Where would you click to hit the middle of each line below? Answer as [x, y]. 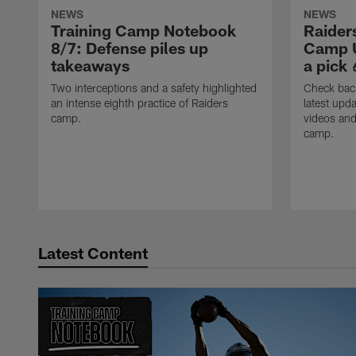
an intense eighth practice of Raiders [139, 103]
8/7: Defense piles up [130, 48]
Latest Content [93, 253]
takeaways [90, 66]
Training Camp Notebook [143, 31]
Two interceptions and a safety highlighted [154, 88]
